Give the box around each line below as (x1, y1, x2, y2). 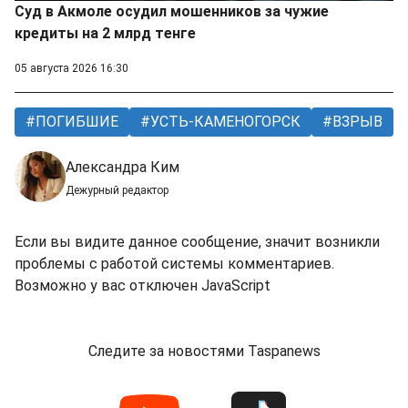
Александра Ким (66, 158, 179, 177)
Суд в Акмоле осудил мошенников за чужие (15, 3, 329, 21)
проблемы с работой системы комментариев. (15, 255, 334, 273)
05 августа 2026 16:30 (15, 62, 128, 76)
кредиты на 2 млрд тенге (15, 25, 196, 43)
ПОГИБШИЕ (32, 113, 118, 131)
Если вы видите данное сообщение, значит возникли (15, 233, 380, 251)
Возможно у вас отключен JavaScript (15, 277, 270, 295)
